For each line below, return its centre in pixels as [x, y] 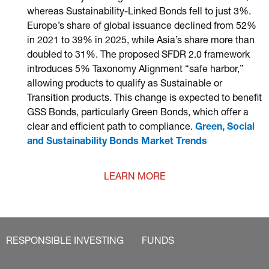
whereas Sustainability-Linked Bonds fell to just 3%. [139, 13]
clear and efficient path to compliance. [111, 128]
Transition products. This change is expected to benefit [144, 99]
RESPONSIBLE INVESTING [65, 242]
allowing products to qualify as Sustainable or [125, 85]
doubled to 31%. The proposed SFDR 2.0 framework [138, 56]
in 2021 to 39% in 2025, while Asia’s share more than [141, 41]
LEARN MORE [134, 178]
